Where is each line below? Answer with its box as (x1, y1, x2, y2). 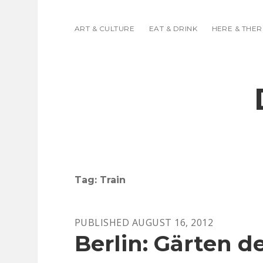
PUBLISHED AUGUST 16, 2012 (75, 216, 213, 229)
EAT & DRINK (149, 24, 198, 33)
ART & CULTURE (75, 24, 135, 33)
